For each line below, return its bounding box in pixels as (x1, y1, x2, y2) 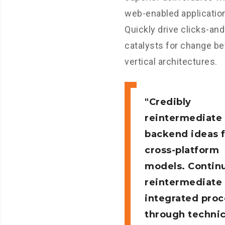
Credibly (149, 96, 191, 107)
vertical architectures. (125, 56, 217, 67)
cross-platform (145, 145, 219, 156)
